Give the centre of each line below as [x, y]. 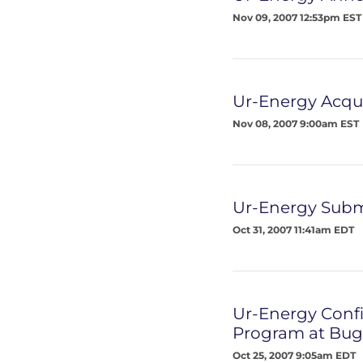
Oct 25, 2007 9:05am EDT [294, 355]
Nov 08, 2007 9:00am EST [296, 124]
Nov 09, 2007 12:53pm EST [297, 17]
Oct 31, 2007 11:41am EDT [293, 230]
